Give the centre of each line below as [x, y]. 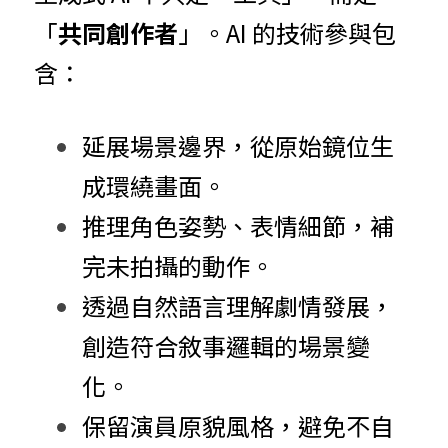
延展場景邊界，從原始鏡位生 [238, 145]
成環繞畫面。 [154, 185]
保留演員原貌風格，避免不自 [238, 425]
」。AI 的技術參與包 [287, 32]
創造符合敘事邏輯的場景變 [226, 345]
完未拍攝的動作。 [178, 265]
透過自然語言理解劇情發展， [238, 305]
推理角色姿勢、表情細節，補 [238, 225]
